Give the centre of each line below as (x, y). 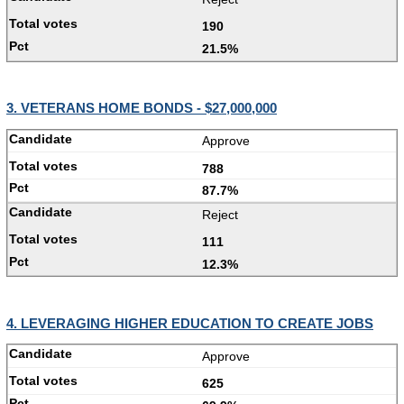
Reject (220, 214)
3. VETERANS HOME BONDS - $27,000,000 (142, 108)
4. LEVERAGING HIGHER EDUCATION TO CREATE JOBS (190, 323)
